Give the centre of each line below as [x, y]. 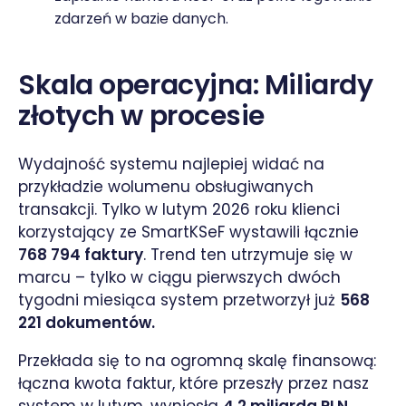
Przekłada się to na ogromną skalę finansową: [197, 360]
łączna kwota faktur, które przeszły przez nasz [193, 383]
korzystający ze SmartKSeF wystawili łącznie [188, 232]
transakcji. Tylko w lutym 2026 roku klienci [179, 209]
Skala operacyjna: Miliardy [196, 85]
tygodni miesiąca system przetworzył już [179, 300]
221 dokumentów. [87, 322]
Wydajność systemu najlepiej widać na [171, 164]
